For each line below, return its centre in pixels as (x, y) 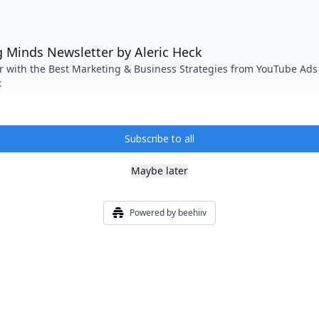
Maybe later (159, 171)
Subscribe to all (159, 138)
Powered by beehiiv (168, 213)
